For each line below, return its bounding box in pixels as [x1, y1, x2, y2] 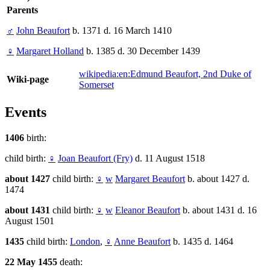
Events [5, 104, 46, 121]
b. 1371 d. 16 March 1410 [70, 25, 172, 36]
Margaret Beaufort [115, 174, 185, 184]
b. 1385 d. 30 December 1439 [84, 46, 200, 57]
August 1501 [5, 216, 54, 227]
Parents [7, 5, 38, 16]
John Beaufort [16, 25, 70, 36]
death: [60, 257, 83, 268]
